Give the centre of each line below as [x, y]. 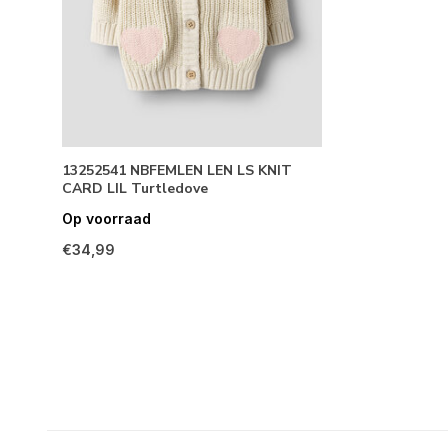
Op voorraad [106, 219]
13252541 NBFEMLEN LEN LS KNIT [177, 171]
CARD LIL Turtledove [135, 189]
